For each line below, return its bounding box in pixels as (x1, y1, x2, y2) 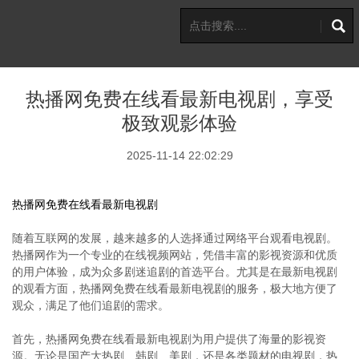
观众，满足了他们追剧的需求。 (12, 299, 169, 312)
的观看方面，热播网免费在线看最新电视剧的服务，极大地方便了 (12, 282, 337, 295)
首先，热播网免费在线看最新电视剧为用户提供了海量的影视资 (12, 333, 326, 345)
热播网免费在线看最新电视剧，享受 (26, 89, 333, 110)
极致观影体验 (122, 113, 237, 134)
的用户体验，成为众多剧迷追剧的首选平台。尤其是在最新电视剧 (12, 265, 337, 278)
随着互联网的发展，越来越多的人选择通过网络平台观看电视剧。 (12, 232, 337, 244)
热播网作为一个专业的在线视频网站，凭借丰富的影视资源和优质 (12, 248, 337, 261)
